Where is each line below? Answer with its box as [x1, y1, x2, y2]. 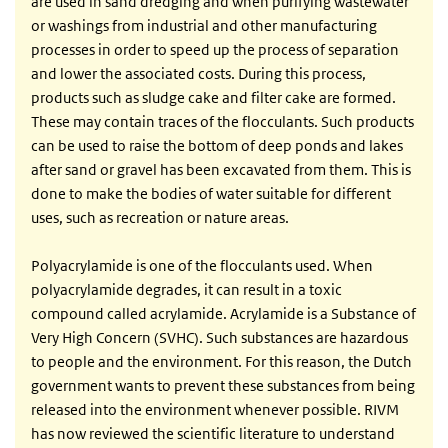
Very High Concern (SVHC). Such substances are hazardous [31, 328, 408, 348]
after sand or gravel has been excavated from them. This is [31, 160, 411, 180]
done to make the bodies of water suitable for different [31, 184, 391, 204]
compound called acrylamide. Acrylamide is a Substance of [31, 304, 416, 324]
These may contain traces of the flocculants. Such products [31, 112, 414, 132]
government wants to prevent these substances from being [31, 376, 415, 396]
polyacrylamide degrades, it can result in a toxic [31, 280, 342, 300]
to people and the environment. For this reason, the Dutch [31, 352, 412, 372]
